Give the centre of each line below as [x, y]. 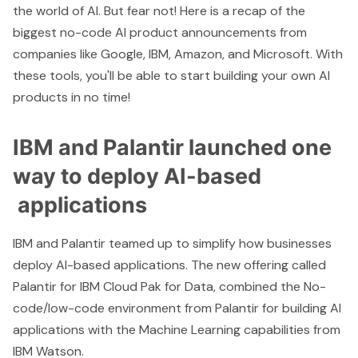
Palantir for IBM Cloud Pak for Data [113, 286]
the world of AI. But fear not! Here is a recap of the [159, 10]
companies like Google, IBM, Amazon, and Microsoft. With [178, 54]
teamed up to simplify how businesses [219, 243]
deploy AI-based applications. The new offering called [169, 265]
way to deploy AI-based [137, 176]
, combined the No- [270, 286]
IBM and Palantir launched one [172, 147]
